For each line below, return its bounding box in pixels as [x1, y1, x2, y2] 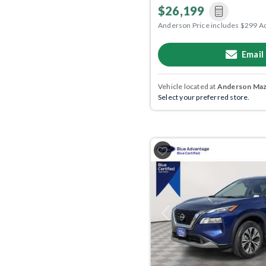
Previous [164, 213, 194, 222]
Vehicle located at [158, 81, 217, 91]
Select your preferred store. [158, 92, 250, 102]
